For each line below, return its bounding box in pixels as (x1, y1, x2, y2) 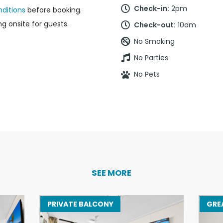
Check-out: (134, 19, 176, 30)
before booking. (25, 4, 82, 15)
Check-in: (134, 3, 169, 13)
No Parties (134, 53, 168, 63)
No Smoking (134, 36, 175, 47)
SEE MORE (92, 167, 131, 179)
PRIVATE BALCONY (47, 199, 113, 209)
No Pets (134, 69, 160, 80)
